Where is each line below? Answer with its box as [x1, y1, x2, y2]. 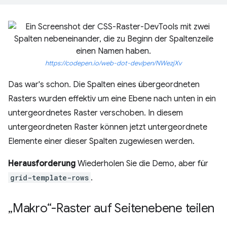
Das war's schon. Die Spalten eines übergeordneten [8, 80, 200, 90]
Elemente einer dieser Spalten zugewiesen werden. [8, 136, 195, 146]
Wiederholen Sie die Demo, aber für [75, 159, 208, 169]
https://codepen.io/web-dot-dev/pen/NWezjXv [45, 59, 182, 67]
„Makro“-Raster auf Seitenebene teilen [8, 201, 215, 216]
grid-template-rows [10, 173, 89, 182]
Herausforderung [8, 159, 75, 169]
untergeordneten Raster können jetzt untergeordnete [8, 122, 207, 132]
